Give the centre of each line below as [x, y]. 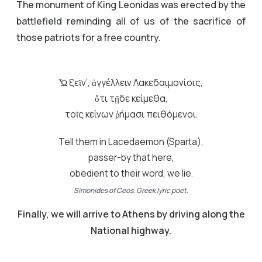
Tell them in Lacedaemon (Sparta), [131, 142]
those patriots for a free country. [89, 37]
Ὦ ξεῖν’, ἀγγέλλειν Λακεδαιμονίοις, [131, 82]
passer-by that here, [131, 157]
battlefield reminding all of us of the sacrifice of [131, 21]
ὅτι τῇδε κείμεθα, [131, 98]
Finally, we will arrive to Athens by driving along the [131, 214]
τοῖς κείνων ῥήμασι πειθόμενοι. [131, 114]
